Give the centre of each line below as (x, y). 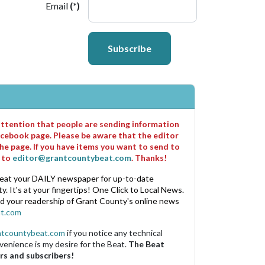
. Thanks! (149, 157)
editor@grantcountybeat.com (72, 157)
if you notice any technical (114, 232)
